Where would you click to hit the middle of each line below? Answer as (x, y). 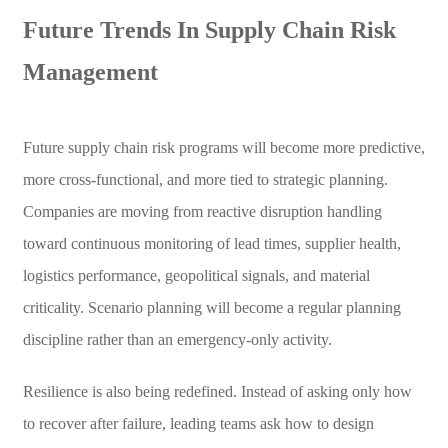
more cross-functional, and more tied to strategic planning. (205, 179)
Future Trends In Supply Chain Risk (209, 29)
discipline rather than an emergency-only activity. (177, 339)
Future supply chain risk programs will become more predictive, (223, 147)
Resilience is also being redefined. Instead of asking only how (217, 391)
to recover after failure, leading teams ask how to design (198, 423)
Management (90, 71)
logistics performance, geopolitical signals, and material (196, 275)
